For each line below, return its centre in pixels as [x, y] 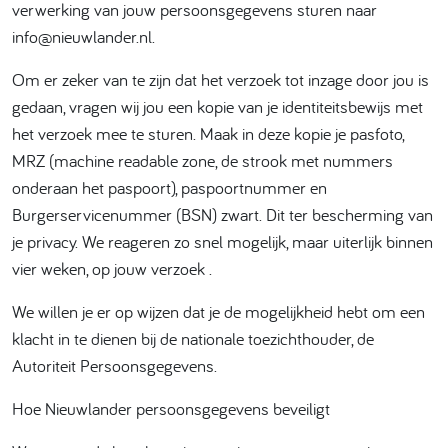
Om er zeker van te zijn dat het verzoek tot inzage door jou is [220, 79]
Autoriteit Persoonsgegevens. [114, 365]
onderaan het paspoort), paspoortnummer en [169, 187]
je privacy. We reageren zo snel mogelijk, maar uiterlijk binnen [222, 241]
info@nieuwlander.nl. [83, 36]
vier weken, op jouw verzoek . [112, 268]
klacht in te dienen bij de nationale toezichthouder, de [193, 338]
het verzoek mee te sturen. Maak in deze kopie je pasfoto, [208, 133]
